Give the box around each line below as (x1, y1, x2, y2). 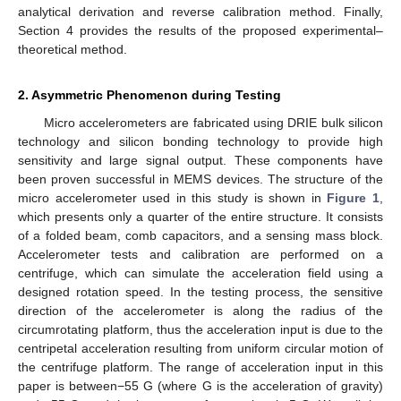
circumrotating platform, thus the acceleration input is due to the (18, 321, 383, 337)
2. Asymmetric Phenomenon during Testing (18, 87, 281, 102)
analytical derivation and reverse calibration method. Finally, (18, 4, 383, 19)
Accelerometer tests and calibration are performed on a (18, 246, 383, 261)
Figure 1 (327, 190, 380, 205)
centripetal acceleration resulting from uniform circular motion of (18, 340, 383, 355)
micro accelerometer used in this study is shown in (18, 190, 328, 205)
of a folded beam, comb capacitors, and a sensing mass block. (18, 227, 383, 243)
